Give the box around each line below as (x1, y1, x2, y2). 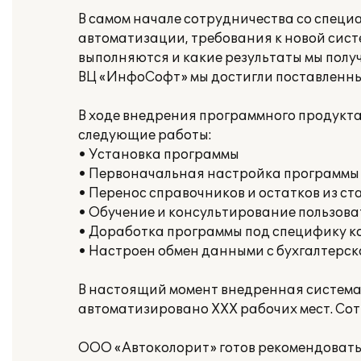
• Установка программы (78, 147, 239, 163)
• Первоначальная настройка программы (78, 166, 359, 182)
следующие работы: (78, 127, 212, 143)
